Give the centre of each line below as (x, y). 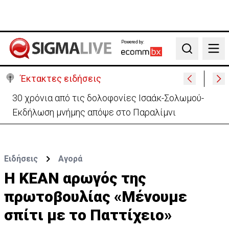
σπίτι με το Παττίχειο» (88, 215)
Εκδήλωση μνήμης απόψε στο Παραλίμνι (94, 112)
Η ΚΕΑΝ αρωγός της (75, 178)
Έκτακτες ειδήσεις (61, 78)
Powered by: (132, 42)
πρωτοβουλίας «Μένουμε (96, 197)
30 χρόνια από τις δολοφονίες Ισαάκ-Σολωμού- (108, 98)
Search (192, 54)
